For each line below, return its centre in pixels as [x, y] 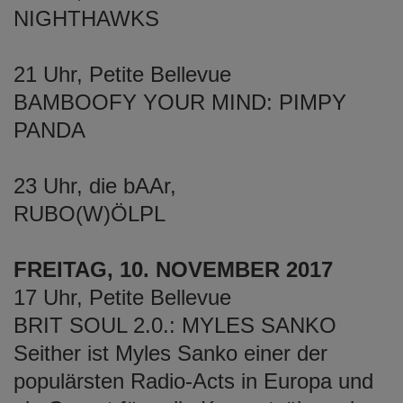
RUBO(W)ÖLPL [90, 213]
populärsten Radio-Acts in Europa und [193, 381]
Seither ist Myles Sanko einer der [170, 353]
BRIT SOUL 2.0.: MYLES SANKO [175, 325]
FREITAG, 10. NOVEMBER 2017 [173, 269]
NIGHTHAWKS [86, 18]
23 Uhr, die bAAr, [95, 185]
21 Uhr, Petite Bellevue [122, 74]
